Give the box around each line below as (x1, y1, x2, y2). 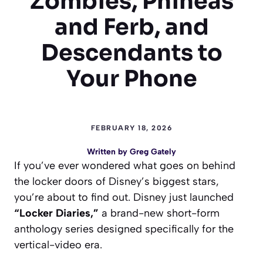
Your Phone (66, 64, 197, 93)
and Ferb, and (54, 12, 209, 41)
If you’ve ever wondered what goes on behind (14, 159, 235, 172)
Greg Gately (130, 146, 176, 157)
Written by (87, 146, 130, 157)
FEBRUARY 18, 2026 (90, 123, 173, 132)
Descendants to (41, 38, 222, 67)
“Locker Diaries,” (14, 206, 99, 220)
